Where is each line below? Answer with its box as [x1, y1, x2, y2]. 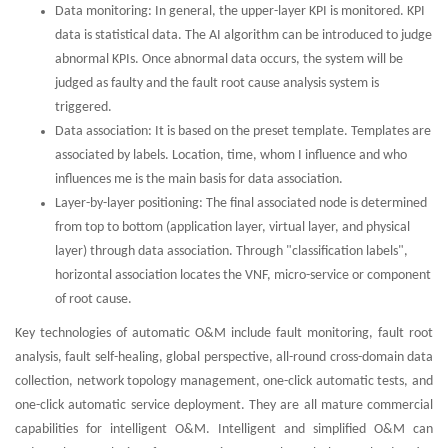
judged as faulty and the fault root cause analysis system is [55, 76, 379, 92]
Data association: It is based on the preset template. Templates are [55, 124, 431, 140]
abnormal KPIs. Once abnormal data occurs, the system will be [55, 52, 403, 68]
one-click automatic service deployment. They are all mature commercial [15, 398, 433, 414]
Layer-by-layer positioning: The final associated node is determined [55, 196, 427, 212]
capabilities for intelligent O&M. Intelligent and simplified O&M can [15, 422, 433, 438]
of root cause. [55, 292, 135, 308]
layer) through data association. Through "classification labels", [55, 244, 408, 260]
